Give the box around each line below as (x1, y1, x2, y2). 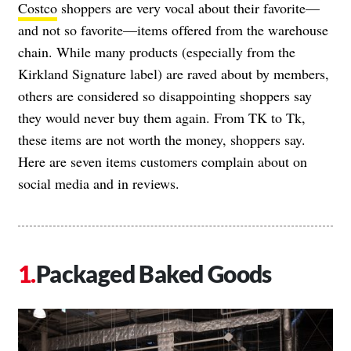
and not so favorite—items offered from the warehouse (18, 20, 328, 39)
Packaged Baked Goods (35, 259, 272, 288)
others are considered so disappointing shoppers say (18, 85, 312, 105)
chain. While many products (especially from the (18, 42, 295, 61)
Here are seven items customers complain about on (18, 151, 307, 171)
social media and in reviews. (18, 173, 179, 193)
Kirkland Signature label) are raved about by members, (18, 63, 329, 83)
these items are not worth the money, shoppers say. (18, 129, 306, 149)
